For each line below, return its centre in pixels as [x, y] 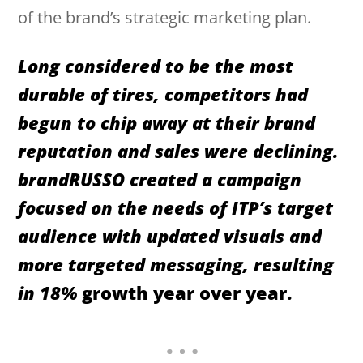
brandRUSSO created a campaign [160, 179]
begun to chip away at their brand [167, 123]
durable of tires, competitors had [163, 94]
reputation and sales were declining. [179, 151]
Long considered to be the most [156, 66]
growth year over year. [185, 293]
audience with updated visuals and [170, 236]
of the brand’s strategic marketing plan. [165, 18]
